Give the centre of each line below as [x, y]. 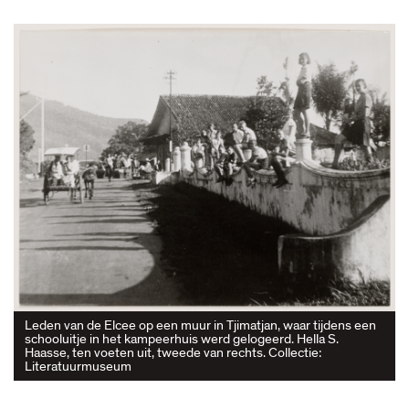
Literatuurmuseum [78, 366]
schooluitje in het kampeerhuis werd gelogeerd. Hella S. [182, 338]
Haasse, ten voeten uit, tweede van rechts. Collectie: [173, 352]
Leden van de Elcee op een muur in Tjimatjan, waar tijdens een [200, 325]
